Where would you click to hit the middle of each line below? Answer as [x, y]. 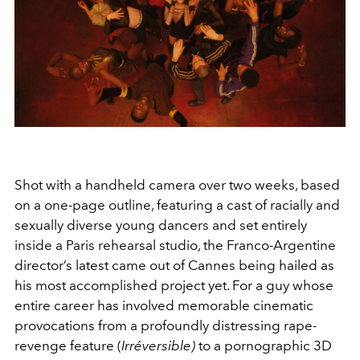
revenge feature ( [68, 345]
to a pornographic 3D [264, 345]
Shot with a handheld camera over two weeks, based [177, 184]
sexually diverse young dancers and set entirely [161, 225]
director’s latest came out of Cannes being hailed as [174, 265]
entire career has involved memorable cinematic [164, 305]
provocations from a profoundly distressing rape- [166, 325]
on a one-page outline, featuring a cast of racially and [177, 205]
